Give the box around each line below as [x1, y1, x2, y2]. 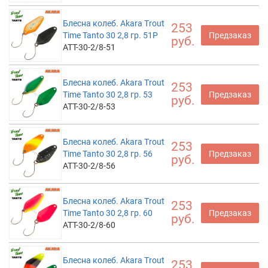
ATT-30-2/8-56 [63, 161, 115, 170]
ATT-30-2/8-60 [63, 220, 115, 230]
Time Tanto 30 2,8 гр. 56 [63, 149, 153, 159]
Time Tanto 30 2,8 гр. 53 [63, 90, 153, 99]
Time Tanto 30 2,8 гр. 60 [63, 208, 153, 218]
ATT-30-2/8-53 [63, 102, 115, 111]
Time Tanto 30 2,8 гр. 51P [63, 31, 158, 40]
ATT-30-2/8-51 [63, 42, 115, 52]
